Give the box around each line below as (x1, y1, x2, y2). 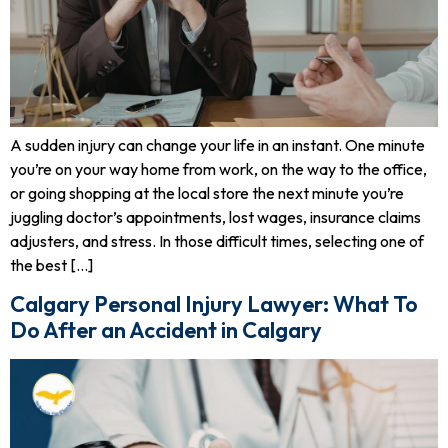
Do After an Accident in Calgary (10, 315, 322, 344)
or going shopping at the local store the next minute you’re (10, 182, 404, 203)
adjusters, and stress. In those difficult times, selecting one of (10, 230, 424, 251)
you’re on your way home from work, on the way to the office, (10, 158, 427, 179)
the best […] (10, 254, 93, 275)
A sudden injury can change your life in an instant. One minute (10, 134, 425, 155)
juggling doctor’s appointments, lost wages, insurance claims (10, 206, 421, 227)
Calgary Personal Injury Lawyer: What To (10, 289, 418, 318)
